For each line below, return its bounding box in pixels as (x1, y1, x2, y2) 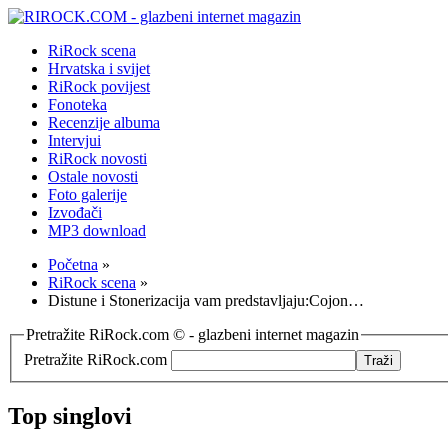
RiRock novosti (48, 150, 147, 167)
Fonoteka (48, 96, 107, 113)
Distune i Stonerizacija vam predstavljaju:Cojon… (48, 292, 364, 309)
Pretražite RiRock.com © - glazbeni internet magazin (26, 326, 359, 343)
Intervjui (48, 132, 101, 149)
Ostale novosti (48, 168, 138, 185)
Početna (48, 256, 98, 273)
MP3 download (48, 222, 146, 239)
